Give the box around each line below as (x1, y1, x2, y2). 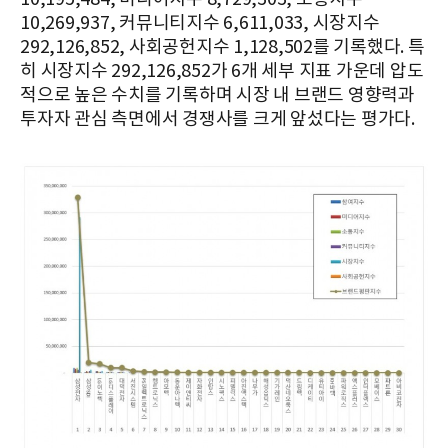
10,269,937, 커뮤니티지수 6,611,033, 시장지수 (20, 12, 380, 34)
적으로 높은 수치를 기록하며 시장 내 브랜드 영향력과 (20, 84, 415, 106)
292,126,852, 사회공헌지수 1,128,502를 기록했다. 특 (20, 36, 425, 58)
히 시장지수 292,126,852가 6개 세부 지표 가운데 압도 (20, 60, 424, 82)
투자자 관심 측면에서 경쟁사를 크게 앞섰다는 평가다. (20, 108, 415, 130)
